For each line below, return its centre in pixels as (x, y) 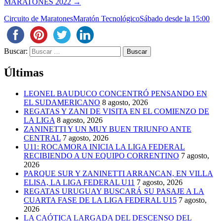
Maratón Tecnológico (106, 18)
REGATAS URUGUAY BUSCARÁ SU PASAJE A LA (114, 191)
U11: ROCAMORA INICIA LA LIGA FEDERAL (104, 147)
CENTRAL (42, 138)
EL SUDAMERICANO (62, 103)
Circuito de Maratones (38, 18)
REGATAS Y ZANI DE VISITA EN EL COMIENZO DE (116, 111)
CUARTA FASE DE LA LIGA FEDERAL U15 (100, 200)
